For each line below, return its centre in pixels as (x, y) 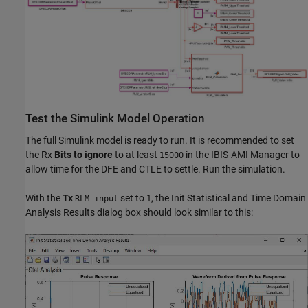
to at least (136, 154)
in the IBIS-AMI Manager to (242, 154)
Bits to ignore (84, 154)
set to (132, 198)
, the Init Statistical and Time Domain (229, 198)
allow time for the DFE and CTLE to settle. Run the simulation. (155, 169)
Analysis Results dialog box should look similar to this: (139, 212)
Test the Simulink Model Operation (115, 119)
